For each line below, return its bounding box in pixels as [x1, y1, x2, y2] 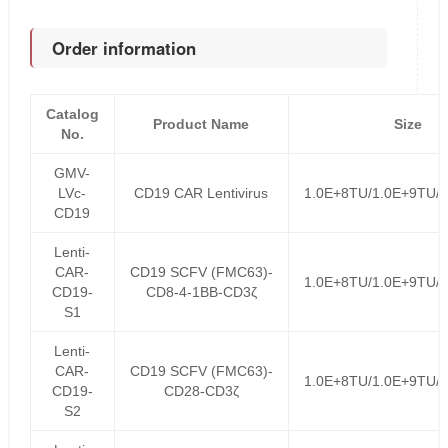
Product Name [153, 116, 250, 132]
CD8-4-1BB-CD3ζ [145, 284, 257, 300]
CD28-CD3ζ [163, 383, 239, 399]
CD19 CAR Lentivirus [134, 185, 269, 201]
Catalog [45, 106, 99, 122]
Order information [51, 36, 196, 60]
